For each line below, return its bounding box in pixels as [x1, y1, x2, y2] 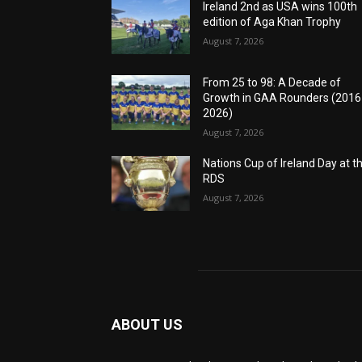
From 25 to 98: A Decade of [203, 76, 342, 90]
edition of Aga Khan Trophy [203, 15, 342, 29]
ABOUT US [112, 316, 183, 334]
